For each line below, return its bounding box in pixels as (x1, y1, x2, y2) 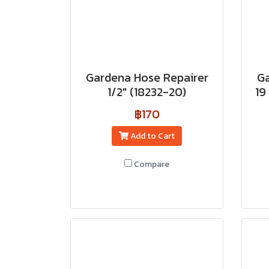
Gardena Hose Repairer (85, 68, 208, 86)
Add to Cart (130, 130, 175, 142)
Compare (134, 158, 169, 171)
